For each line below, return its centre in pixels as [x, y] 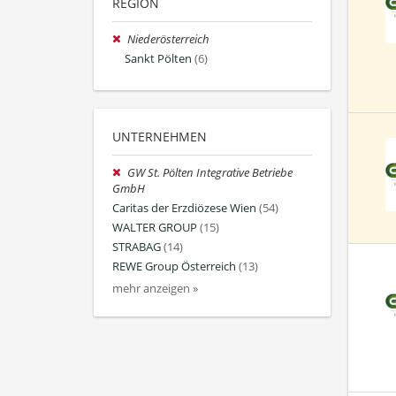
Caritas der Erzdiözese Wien [184, 208]
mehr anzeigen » [155, 289]
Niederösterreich [169, 40]
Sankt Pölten [158, 59]
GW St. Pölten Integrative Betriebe [210, 172]
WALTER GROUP [155, 227]
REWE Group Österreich [174, 267]
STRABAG [137, 247]
